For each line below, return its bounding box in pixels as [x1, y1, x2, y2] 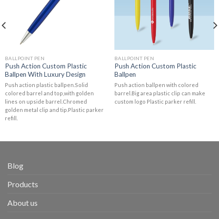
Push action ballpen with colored [114, 81, 198, 88]
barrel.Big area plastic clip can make [114, 89, 205, 96]
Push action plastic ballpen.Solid [4, 81, 88, 88]
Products [7, 179, 38, 189]
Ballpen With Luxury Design [4, 70, 86, 79]
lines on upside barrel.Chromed [4, 98, 87, 105]
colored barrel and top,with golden [4, 89, 94, 96]
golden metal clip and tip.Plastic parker [4, 106, 104, 113]
